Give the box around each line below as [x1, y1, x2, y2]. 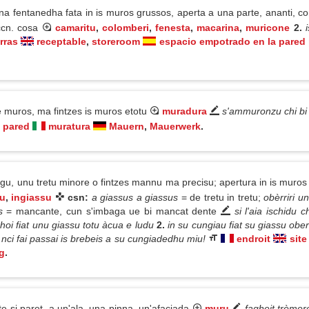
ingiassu [11, 192, 52, 203]
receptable [37, 36, 87, 47]
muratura [48, 121, 90, 132]
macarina [197, 22, 240, 33]
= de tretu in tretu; [181, 192, 261, 203]
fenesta [155, 22, 191, 33]
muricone [246, 22, 290, 33]
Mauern [109, 121, 144, 132]
